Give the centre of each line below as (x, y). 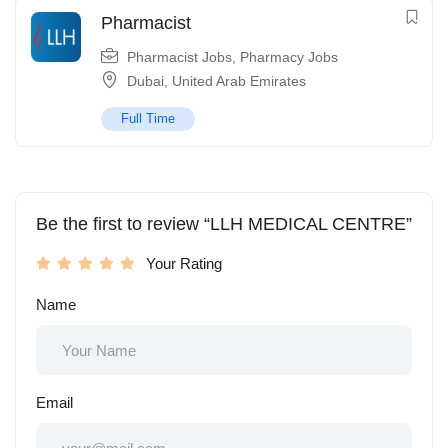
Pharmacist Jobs (179, 57)
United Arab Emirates (239, 81)
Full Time (148, 119)
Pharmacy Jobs (289, 57)
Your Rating (184, 264)
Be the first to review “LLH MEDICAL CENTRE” (224, 224)
